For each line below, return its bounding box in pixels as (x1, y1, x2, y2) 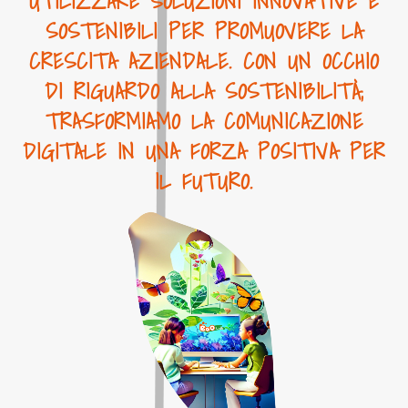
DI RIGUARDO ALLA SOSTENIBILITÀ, (44, 74, 364, 108)
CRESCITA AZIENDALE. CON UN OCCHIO (29, 44, 379, 78)
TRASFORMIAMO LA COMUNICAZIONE (45, 104, 363, 138)
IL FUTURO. (155, 164, 253, 199)
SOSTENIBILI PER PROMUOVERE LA (45, 14, 363, 48)
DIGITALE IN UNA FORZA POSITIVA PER (23, 134, 385, 168)
